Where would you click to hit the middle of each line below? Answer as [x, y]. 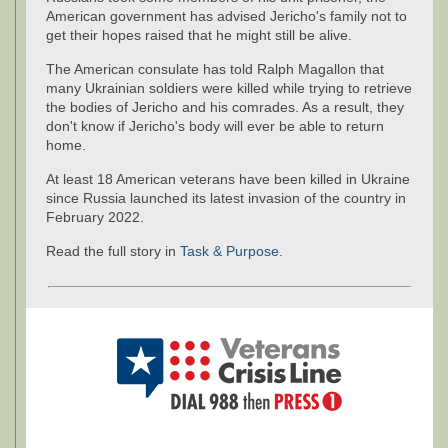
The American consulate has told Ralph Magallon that [215, 68]
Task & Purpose [229, 250]
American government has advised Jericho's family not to [226, 15]
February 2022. [95, 216]
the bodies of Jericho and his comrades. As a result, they [225, 106]
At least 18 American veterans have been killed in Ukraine [228, 178]
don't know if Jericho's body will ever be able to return [215, 125]
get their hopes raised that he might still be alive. [199, 34]
